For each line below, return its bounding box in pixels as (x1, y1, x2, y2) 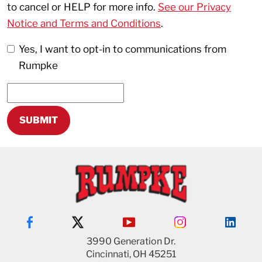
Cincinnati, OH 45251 (86, 249, 176, 260)
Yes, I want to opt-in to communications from (19, 43, 226, 55)
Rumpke (19, 59, 58, 71)
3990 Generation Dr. (87, 236, 175, 247)
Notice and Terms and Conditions (7, 17, 161, 29)
